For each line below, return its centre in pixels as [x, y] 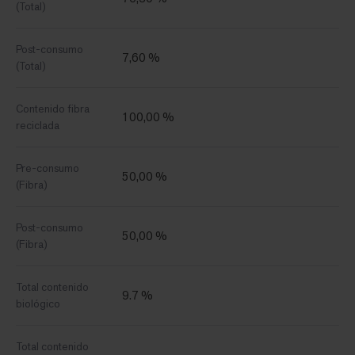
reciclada [38, 126]
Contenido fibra [53, 109]
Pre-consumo [48, 168]
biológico [38, 304]
